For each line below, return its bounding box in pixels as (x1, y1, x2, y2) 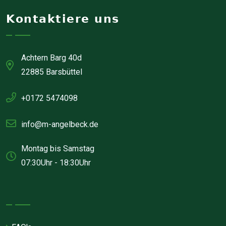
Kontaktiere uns (6, 12, 120, 25)
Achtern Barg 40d (21, 52, 82, 63)
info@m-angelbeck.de (21, 119, 98, 129)
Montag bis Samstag (21, 143, 94, 153)
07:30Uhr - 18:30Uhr (21, 157, 91, 167)
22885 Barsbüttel (21, 67, 82, 77)
